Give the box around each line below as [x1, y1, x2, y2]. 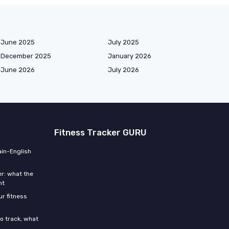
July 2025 [108, 38, 139, 46]
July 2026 [108, 65, 139, 74]
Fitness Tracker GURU [54, 127, 147, 138]
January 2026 [108, 52, 151, 60]
